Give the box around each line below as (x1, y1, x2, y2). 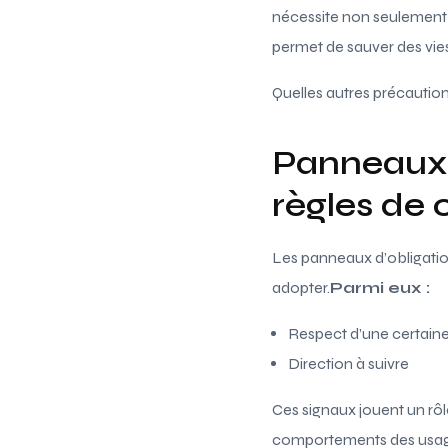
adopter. (272, 277, 330, 297)
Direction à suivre (288, 353, 409, 373)
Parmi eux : (330, 277, 430, 297)
